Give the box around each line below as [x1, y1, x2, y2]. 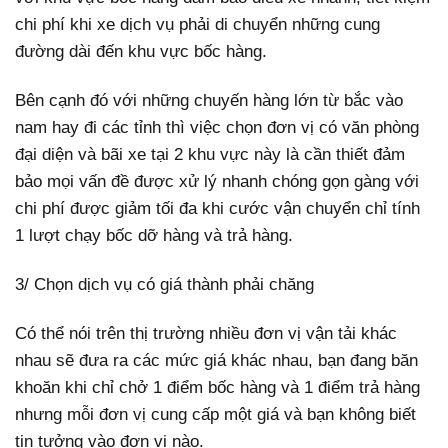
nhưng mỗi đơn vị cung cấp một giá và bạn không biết [15, 405, 416, 425]
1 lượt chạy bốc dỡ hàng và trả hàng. [15, 225, 293, 245]
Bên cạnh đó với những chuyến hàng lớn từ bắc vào [15, 90, 403, 110]
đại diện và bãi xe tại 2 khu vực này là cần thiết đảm [15, 144, 405, 164]
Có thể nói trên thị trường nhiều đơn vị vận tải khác [15, 324, 397, 344]
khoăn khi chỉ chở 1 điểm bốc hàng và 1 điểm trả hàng [15, 378, 420, 398]
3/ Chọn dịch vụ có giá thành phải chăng [15, 274, 314, 294]
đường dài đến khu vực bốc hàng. [15, 41, 267, 61]
